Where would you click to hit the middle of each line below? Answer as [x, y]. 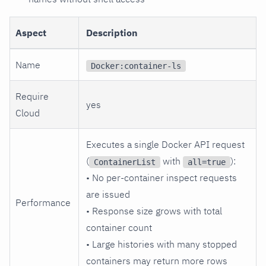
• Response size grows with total [154, 210]
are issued [108, 194]
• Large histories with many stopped [161, 244]
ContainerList [125, 162]
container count [119, 227]
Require [32, 96]
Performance [43, 202]
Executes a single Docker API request [165, 144]
